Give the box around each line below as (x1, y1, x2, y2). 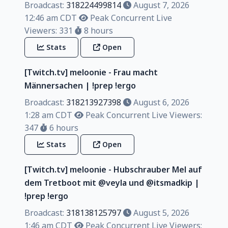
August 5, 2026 (131, 207, 189, 218)
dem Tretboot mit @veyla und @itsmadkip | (24, 177, 199, 188)
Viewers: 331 (24, 24, 73, 36)
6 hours (47, 122, 78, 133)
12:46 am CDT (24, 12, 77, 23)
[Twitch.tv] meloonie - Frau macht (24, 66, 158, 78)
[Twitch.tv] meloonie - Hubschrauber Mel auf (24, 163, 202, 175)
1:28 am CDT (24, 109, 72, 121)
